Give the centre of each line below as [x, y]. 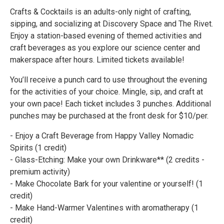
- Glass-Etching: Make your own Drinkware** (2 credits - [107, 159]
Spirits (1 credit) [38, 147]
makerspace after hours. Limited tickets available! [97, 59]
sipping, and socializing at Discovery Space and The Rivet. [111, 23]
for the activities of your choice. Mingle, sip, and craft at [106, 91]
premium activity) [40, 171]
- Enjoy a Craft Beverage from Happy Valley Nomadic [102, 135]
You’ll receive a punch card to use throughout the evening [108, 79]
